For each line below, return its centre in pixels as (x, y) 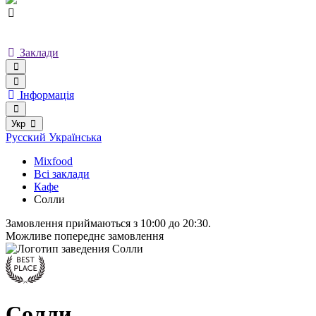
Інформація (47, 95)
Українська (75, 137)
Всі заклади (62, 174)
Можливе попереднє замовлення (85, 236)
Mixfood (53, 161)
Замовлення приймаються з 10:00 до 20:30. (108, 223)
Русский (27, 137)
